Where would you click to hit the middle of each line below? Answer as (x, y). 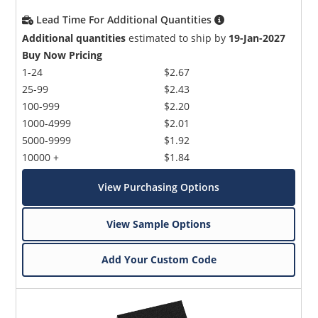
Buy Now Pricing (62, 55)
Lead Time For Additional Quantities (126, 19)
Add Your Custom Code (159, 259)
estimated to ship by (177, 38)
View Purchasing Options (159, 187)
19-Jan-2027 (257, 38)
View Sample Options (159, 224)
